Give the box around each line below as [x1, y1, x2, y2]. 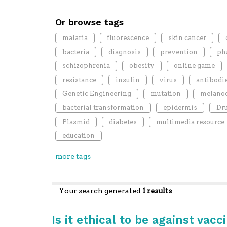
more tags [55, 152, 91, 161]
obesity [129, 62, 155, 70]
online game [173, 62, 215, 70]
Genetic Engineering [62, 90, 131, 98]
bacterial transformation [62, 103, 144, 111]
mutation [150, 90, 181, 98]
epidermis [163, 103, 197, 111]
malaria [62, 34, 88, 42]
